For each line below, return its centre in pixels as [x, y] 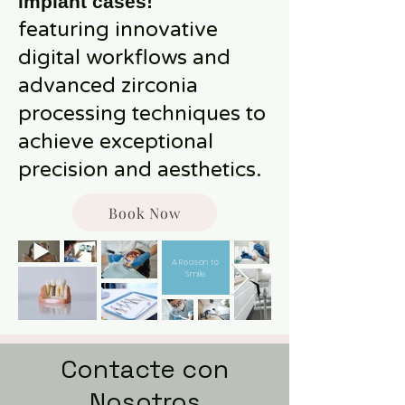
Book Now [145, 212]
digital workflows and [124, 58]
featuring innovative [118, 30]
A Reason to [196, 262]
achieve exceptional [116, 142]
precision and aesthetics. [140, 170]
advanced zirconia [108, 86]
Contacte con [145, 369]
